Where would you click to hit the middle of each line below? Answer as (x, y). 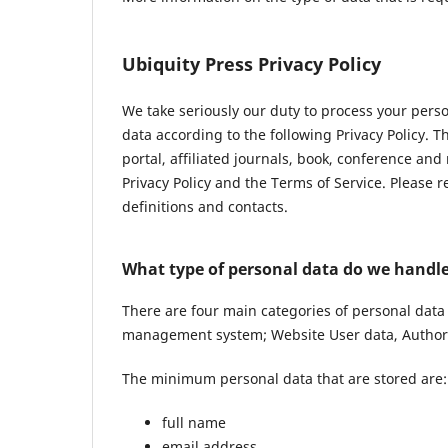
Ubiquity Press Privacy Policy (251, 63)
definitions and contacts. (205, 206)
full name (194, 422)
